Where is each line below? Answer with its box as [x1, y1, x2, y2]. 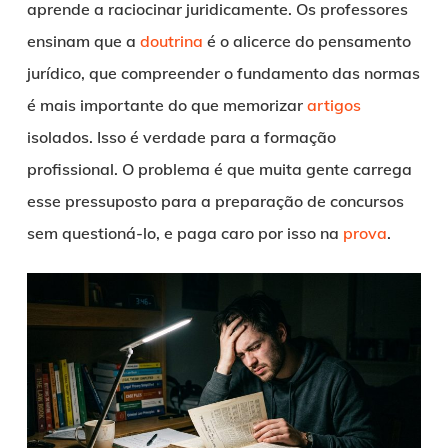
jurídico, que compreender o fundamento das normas [26, 63, 420, 84]
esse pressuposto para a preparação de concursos [26, 191, 404, 212]
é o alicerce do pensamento [202, 31, 411, 52]
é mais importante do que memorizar [26, 95, 307, 116]
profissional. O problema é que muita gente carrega [26, 159, 412, 180]
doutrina [139, 31, 203, 52]
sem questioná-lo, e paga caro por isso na [26, 223, 343, 244]
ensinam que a [26, 31, 140, 52]
